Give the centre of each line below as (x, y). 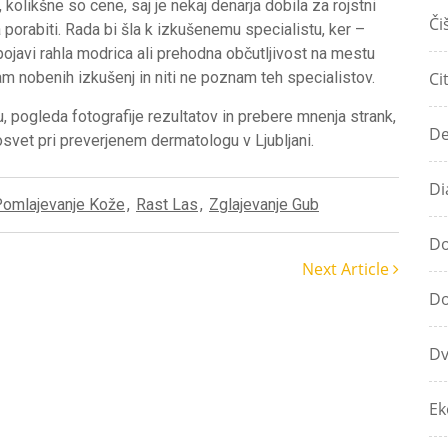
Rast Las (167, 204)
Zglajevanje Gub (264, 204)
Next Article (347, 269)
